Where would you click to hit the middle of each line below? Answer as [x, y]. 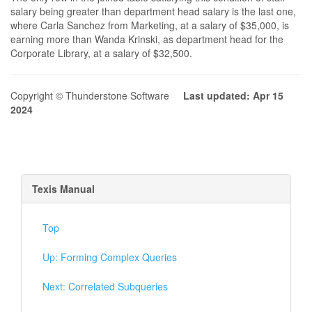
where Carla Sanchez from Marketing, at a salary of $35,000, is [150, 25]
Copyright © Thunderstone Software [97, 95]
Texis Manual [63, 189]
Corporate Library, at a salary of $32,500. [101, 53]
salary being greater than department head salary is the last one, [153, 11]
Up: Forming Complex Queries [110, 257]
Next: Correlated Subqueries [105, 286]
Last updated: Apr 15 [233, 95]
